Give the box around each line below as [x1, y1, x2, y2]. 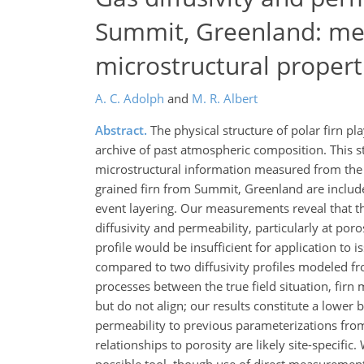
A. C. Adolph [95, 90, 164, 106]
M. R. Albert [192, 90, 258, 106]
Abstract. [95, 122, 147, 138]
